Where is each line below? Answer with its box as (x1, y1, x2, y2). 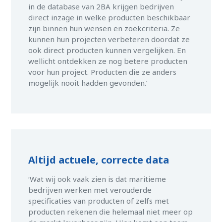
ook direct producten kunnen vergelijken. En (28, 45, 186, 55)
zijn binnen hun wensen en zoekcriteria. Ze (28, 23, 180, 34)
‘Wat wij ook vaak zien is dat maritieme (28, 174, 166, 184)
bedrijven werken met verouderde (28, 185, 152, 195)
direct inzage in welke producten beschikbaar (28, 12, 191, 23)
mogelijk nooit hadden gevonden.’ (28, 78, 148, 88)
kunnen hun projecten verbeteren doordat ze (28, 34, 190, 45)
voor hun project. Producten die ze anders (28, 67, 177, 77)
